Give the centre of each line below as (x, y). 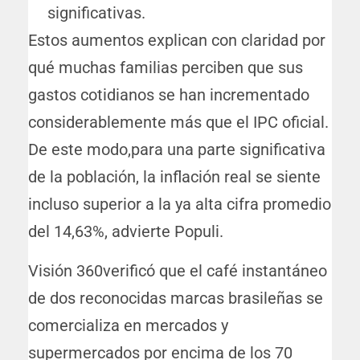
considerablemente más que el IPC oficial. (178, 123)
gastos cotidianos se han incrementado (169, 95)
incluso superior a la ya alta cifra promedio (180, 205)
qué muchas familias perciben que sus (166, 68)
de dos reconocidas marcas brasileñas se (176, 299)
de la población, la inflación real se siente (174, 177)
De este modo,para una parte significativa (177, 150)
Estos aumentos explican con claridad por (177, 41)
